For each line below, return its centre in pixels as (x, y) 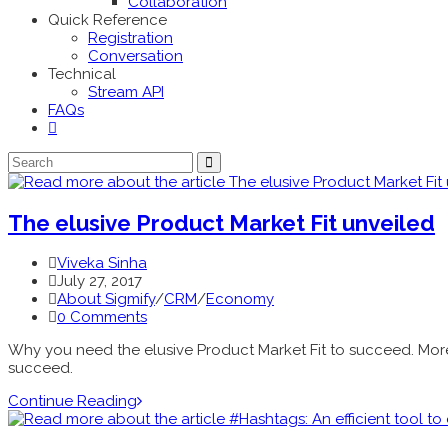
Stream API (126, 92)
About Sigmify (106, 299)
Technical (82, 74)
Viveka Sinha (102, 263)
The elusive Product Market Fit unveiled (221, 222)
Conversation (135, 56)
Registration (130, 38)
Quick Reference (107, 20)
